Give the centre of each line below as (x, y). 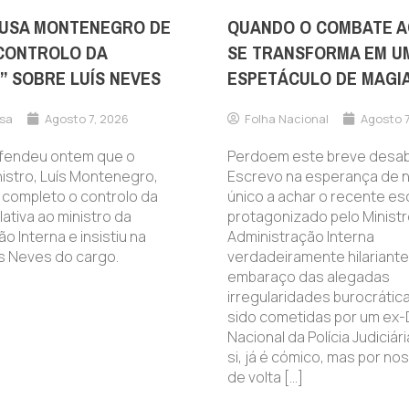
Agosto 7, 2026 (86, 118)
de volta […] (265, 377)
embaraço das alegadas (309, 276)
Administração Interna (301, 236)
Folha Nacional (287, 118)
